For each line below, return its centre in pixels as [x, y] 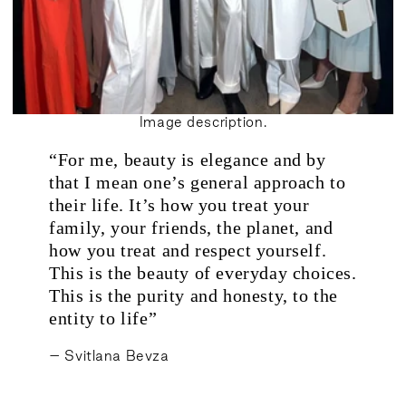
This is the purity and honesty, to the [194, 295]
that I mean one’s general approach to [198, 182]
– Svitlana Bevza [109, 356]
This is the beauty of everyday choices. [203, 272]
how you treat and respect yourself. [188, 250]
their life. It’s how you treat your [179, 204]
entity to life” [103, 318]
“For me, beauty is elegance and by [188, 159]
